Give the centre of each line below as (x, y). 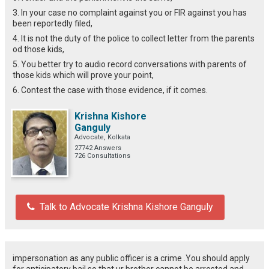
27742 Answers (98, 148)
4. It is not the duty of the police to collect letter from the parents (134, 38)
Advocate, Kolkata (102, 137)
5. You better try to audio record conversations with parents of (130, 64)
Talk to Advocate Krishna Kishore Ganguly (126, 207)
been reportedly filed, (53, 23)
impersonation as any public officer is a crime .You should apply (131, 258)
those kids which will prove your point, (83, 75)
